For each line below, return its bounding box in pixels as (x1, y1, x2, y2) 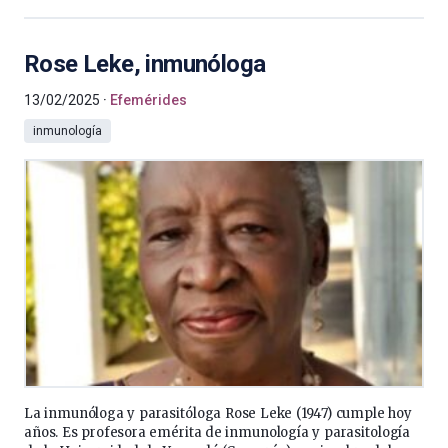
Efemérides (110, 92, 187, 108)
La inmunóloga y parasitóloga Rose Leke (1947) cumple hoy (24, 405, 412, 422)
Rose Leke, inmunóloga (24, 50, 266, 78)
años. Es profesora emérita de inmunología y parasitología (24, 424, 411, 441)
